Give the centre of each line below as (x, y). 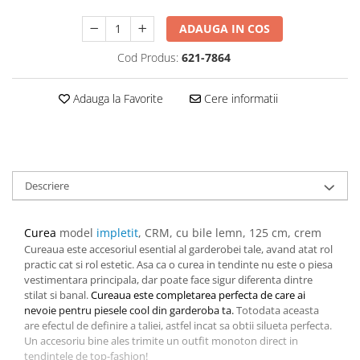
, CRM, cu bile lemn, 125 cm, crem (230, 232)
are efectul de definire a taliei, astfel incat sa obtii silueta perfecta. (178, 325)
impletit (116, 232)
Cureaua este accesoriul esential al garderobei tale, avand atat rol (178, 249)
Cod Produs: (148, 57)
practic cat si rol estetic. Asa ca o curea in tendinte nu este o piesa (178, 264)
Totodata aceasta (276, 310)
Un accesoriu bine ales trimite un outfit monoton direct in (161, 340)
